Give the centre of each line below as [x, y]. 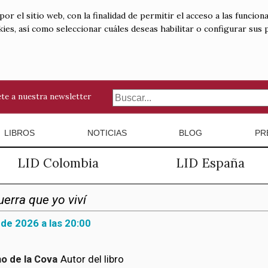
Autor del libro [91, 259]
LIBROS [19, 133]
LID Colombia [58, 163]
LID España [210, 163]
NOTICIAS [107, 133]
